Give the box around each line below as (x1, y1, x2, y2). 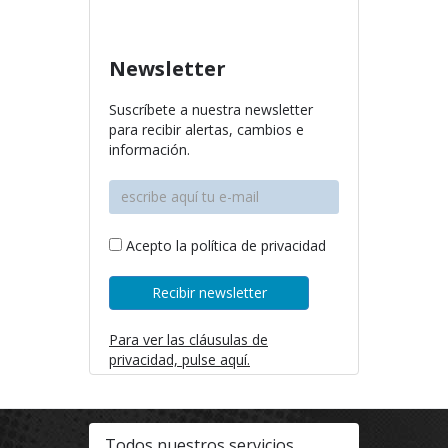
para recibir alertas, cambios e (109, 119, 304, 139)
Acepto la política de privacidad (122, 235, 326, 255)
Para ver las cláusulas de (109, 329, 268, 349)
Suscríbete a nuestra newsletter (109, 99, 313, 119)
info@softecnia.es (116, 7, 232, 27)
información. (109, 139, 190, 159)
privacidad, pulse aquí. (109, 349, 250, 369)
